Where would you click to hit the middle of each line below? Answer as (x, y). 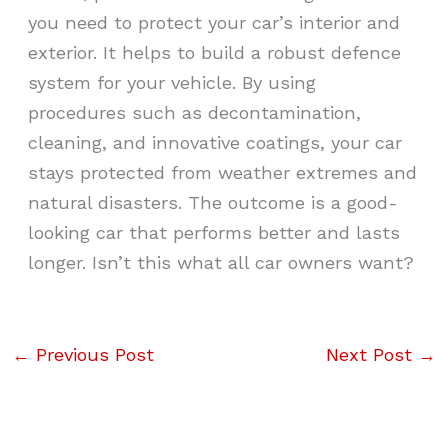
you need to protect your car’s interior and (214, 23)
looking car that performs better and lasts (214, 233)
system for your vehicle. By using (172, 83)
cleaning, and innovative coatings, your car (215, 143)
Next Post (372, 355)
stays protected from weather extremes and (223, 173)
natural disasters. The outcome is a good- (213, 203)
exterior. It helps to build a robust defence (215, 53)
